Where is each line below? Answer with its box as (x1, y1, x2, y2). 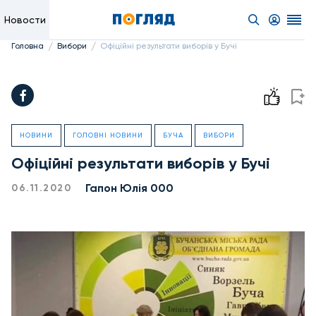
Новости (4, 14, 46, 25)
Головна (11, 41, 44, 51)
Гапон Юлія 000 (85, 181, 174, 195)
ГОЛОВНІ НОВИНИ (73, 131, 143, 139)
